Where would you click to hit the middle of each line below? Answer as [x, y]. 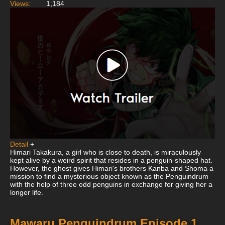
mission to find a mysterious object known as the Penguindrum [109, 177]
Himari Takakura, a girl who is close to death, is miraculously [105, 152]
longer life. [27, 193]
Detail [19, 144]
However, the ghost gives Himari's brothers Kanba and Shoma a [112, 168]
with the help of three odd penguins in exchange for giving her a [111, 185]
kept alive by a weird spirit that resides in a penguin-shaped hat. [111, 160]
